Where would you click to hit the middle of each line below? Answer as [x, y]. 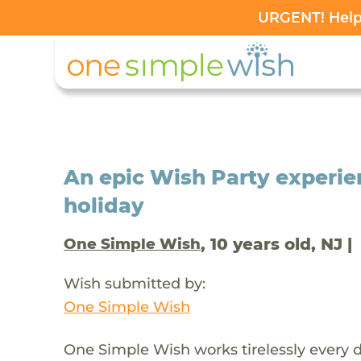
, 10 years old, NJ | [277, 244]
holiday [104, 205]
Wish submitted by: [135, 283]
